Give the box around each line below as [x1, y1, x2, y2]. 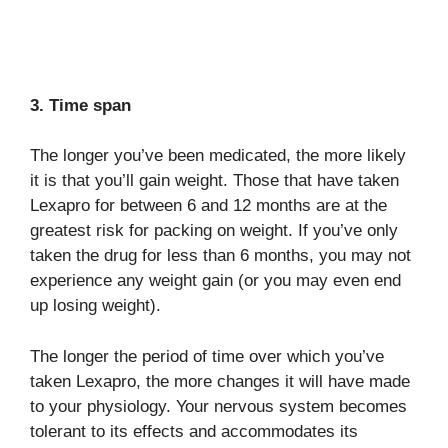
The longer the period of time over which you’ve [30, 346, 384, 366]
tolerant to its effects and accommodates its [30, 421, 358, 441]
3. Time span [30, 95, 131, 115]
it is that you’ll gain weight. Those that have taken [30, 171, 399, 190]
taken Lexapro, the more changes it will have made [30, 371, 410, 391]
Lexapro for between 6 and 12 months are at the [30, 196, 387, 215]
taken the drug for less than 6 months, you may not [30, 246, 411, 265]
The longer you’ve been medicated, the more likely [30, 146, 406, 165]
